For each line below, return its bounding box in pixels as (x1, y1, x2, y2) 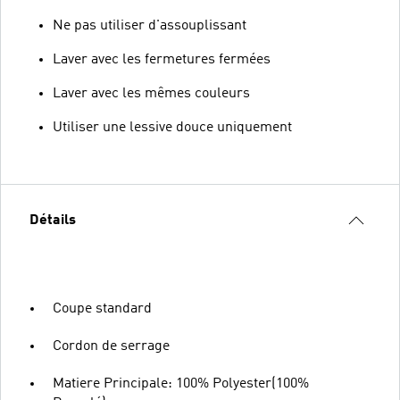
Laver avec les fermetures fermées (53, 52, 271, 67)
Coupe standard (53, 301, 152, 316)
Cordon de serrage (53, 338, 170, 354)
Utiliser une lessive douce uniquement (53, 120, 292, 135)
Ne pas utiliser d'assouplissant (53, 18, 246, 33)
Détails (29, 212, 76, 228)
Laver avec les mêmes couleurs (53, 86, 250, 101)
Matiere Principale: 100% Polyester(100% (53, 376, 309, 391)
